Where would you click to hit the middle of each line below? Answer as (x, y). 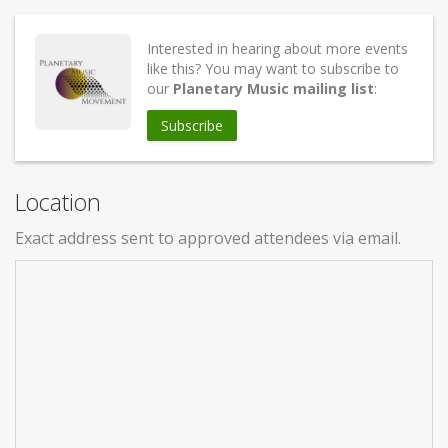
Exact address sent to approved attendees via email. (208, 237)
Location (58, 201)
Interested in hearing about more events (277, 48)
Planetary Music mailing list (273, 88)
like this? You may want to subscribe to (273, 68)
